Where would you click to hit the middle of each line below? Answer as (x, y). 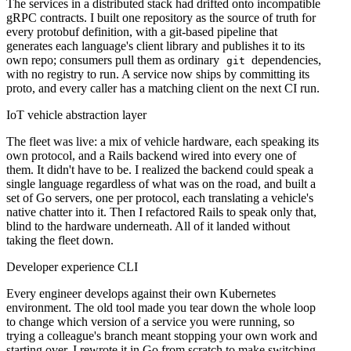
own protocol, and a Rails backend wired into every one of (151, 155)
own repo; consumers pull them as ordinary (114, 60)
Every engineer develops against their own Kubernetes (141, 293)
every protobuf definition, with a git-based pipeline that (142, 31)
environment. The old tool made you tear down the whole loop (161, 307)
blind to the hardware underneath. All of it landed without (148, 226)
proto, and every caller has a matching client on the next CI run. (163, 88)
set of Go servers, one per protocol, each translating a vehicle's (160, 197)
